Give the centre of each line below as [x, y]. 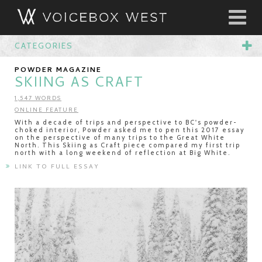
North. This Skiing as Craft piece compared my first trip [127, 145]
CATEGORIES [44, 46]
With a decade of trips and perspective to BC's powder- [126, 122]
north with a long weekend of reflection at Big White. [123, 153]
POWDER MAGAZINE [58, 71]
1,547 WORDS [38, 98]
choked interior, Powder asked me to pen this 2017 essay [130, 130]
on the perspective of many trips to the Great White [120, 137]
